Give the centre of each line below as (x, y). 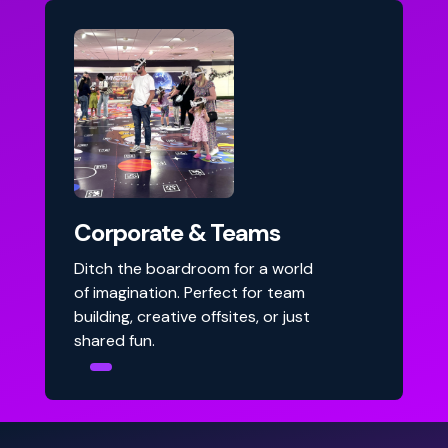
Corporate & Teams (177, 233)
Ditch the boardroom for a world (193, 269)
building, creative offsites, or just (192, 317)
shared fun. (114, 341)
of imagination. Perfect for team (189, 293)
